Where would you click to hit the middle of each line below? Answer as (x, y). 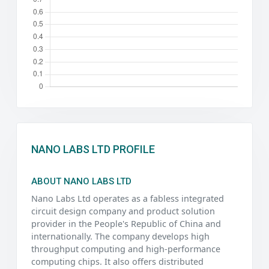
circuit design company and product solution (123, 211)
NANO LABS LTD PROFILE (93, 149)
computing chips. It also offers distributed (117, 261)
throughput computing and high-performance (126, 249)
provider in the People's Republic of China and (126, 223)
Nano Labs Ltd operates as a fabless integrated (128, 198)
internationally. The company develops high (120, 236)
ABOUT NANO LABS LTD (81, 181)
